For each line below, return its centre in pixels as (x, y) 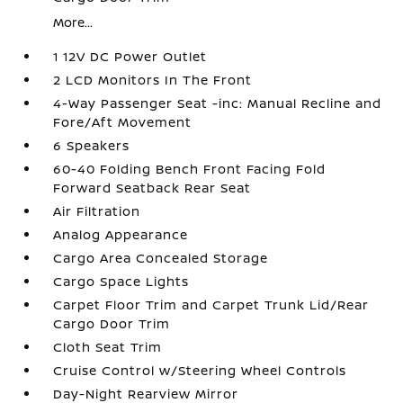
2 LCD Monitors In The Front (153, 80)
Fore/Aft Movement (123, 122)
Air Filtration (97, 211)
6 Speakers (92, 145)
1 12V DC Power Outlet (130, 56)
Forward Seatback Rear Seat (152, 188)
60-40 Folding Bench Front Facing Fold (190, 169)
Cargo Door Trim (112, 323)
